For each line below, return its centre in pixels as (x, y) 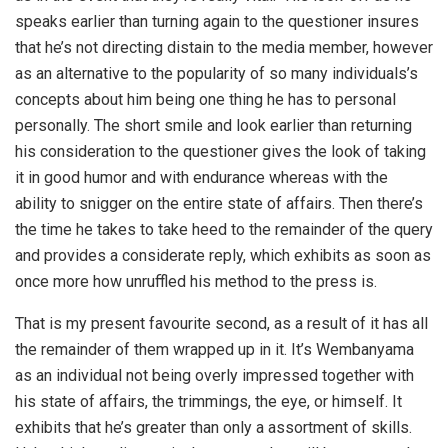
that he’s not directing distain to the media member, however (224, 47)
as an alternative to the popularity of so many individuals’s (216, 73)
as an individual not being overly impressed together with (214, 375)
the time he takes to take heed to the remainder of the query (224, 229)
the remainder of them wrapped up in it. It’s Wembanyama (214, 349)
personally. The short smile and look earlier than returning (213, 125)
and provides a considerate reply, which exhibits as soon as (223, 255)
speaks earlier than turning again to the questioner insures (217, 21)
